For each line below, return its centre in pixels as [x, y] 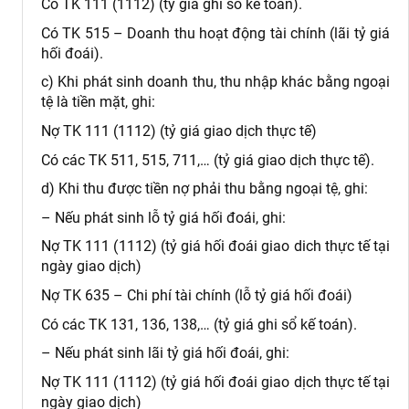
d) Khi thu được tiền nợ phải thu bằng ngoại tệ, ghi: [204, 189]
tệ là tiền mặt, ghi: [98, 102]
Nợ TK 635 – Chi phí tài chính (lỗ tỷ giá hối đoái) [197, 296]
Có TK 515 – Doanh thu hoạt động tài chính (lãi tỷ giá [215, 33]
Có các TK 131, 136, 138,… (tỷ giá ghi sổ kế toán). [199, 324]
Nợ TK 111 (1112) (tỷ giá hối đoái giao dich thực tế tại [215, 246]
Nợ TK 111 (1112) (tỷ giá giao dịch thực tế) [179, 131]
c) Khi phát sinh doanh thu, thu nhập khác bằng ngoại [215, 82]
